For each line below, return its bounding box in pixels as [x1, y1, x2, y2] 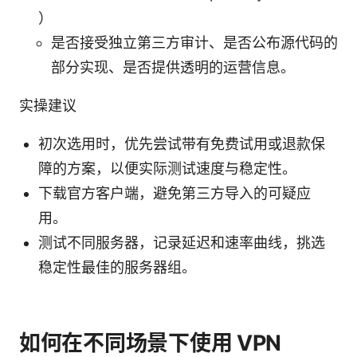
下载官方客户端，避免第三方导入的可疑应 [38, 184, 311, 202]
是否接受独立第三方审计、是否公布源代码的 [51, 33, 338, 51]
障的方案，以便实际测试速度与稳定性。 [38, 159, 296, 177]
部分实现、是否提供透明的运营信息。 [51, 58, 295, 76]
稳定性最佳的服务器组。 [38, 258, 196, 276]
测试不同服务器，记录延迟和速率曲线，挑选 [38, 233, 325, 251]
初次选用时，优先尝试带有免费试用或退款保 [38, 135, 325, 152]
